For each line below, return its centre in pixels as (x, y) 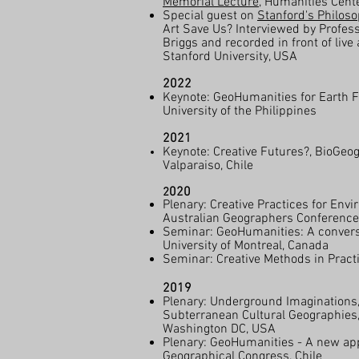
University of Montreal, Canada (246, 246)
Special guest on (210, 16)
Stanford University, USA (230, 57)
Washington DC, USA (219, 329)
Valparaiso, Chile (208, 166)
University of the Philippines (240, 111)
